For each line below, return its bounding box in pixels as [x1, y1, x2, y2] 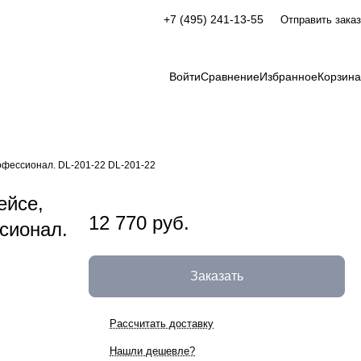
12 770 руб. [89, 212, 189, 234]
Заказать [190, 269, 243, 283]
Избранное [259, 70, 317, 83]
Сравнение [201, 70, 259, 83]
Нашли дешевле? [110, 345, 195, 357]
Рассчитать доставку [110, 317, 214, 330]
